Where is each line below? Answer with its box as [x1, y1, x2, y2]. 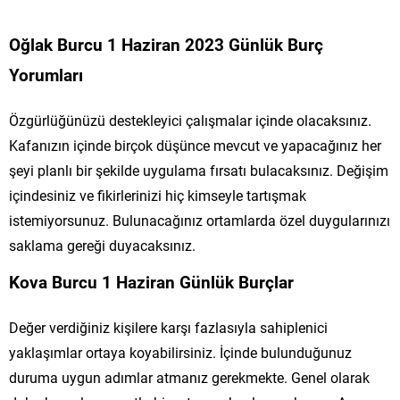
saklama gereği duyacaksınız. [9, 235, 196, 254]
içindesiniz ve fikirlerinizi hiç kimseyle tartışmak [9, 185, 306, 204]
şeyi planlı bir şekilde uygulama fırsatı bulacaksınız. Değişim [9, 160, 388, 179]
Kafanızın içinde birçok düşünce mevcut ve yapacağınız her [9, 135, 381, 154]
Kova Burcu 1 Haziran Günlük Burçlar [9, 270, 294, 293]
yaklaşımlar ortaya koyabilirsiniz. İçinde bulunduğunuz [9, 342, 352, 362]
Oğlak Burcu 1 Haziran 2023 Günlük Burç [9, 32, 323, 55]
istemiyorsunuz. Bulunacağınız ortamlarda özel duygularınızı [9, 210, 390, 229]
